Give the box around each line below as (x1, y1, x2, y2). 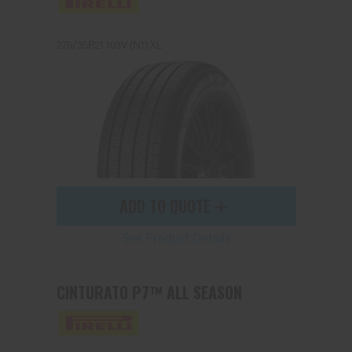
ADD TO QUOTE (119, 194, 214, 218)
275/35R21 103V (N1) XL (56, 38, 162, 51)
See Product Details (121, 229, 231, 246)
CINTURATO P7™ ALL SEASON (56, 280, 242, 304)
